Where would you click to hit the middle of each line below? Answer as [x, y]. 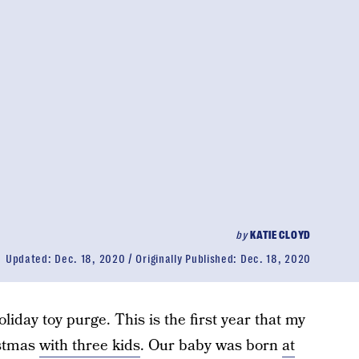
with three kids [89, 346]
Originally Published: [188, 259]
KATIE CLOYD [280, 235]
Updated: [30, 259]
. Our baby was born [211, 346]
